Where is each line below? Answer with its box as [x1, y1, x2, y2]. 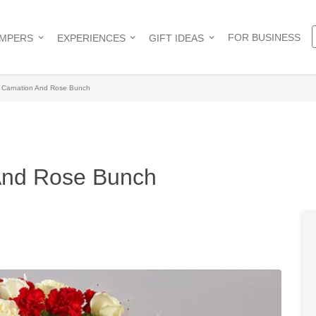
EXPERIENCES [56, 32, 126, 44]
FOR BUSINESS [227, 31, 300, 43]
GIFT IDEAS [149, 32, 205, 44]
